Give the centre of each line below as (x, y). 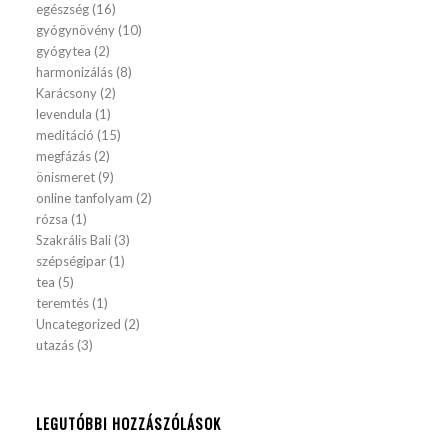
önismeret (66, 177)
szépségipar (71, 261)
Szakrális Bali (74, 240)
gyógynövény (76, 30)
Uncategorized (79, 324)
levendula (64, 114)
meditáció (65, 135)
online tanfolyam (85, 198)
